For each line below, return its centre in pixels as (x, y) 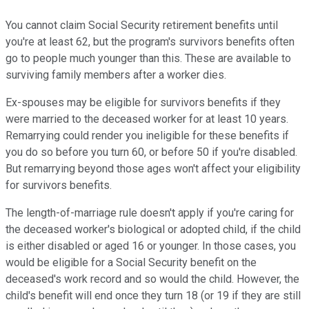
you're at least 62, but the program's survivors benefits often (150, 42)
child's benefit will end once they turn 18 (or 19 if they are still (153, 296)
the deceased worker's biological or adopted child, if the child (153, 230)
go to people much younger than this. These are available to (148, 59)
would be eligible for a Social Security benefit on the (131, 263)
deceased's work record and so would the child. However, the (152, 279)
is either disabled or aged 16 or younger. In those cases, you (151, 246)
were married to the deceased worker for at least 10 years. (147, 119)
